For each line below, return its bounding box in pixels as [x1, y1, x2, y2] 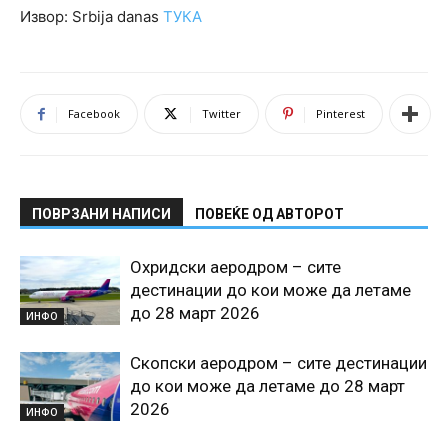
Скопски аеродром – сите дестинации [130, 353, 427, 374]
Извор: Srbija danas [20, 7, 163, 27]
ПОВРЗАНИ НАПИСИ [32, 206, 171, 223]
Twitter [202, 106, 241, 122]
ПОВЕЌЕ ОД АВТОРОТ [195, 206, 344, 223]
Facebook [68, 106, 120, 122]
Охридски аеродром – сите [130, 257, 341, 278]
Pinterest [316, 106, 365, 122]
